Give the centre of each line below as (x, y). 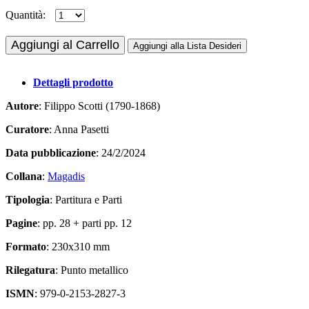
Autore (22, 106)
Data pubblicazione (51, 152)
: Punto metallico (92, 270)
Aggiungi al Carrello (65, 44)
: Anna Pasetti (79, 129)
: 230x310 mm (78, 246)
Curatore (27, 129)
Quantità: (26, 14)
